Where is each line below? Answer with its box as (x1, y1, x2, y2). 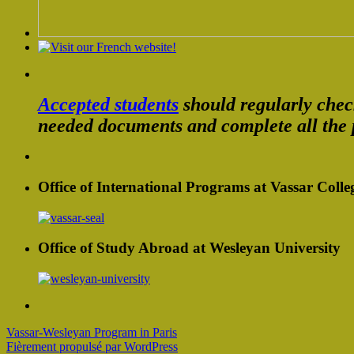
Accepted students (38, 94, 179, 115)
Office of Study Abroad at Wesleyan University (38, 239, 341, 257)
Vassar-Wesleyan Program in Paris (6, 326, 177, 340)
